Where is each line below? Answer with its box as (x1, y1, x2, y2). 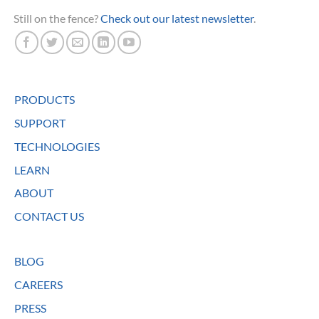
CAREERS (14, 277, 63, 291)
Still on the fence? (14, 11, 100, 25)
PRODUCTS (14, 93, 75, 107)
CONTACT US (14, 209, 84, 224)
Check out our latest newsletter (100, 11, 253, 25)
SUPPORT (14, 115, 66, 130)
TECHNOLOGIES (14, 139, 100, 153)
